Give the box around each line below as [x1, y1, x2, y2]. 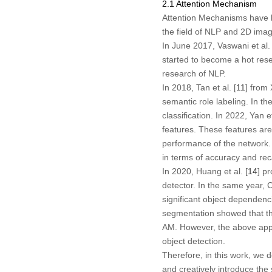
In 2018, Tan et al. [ [161, 82, 236, 92]
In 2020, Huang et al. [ [161, 166, 248, 176]
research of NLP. [161, 68, 226, 78]
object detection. [161, 236, 225, 246]
